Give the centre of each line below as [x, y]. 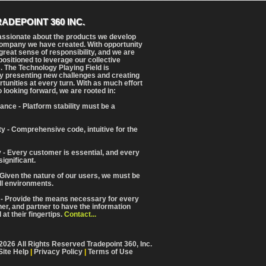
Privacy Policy [58, 252]
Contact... [80, 214]
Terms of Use [110, 252]
